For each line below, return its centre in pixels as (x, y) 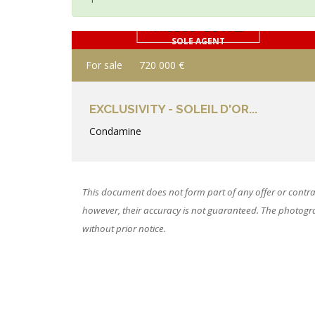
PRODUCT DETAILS (198, 28)
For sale (104, 65)
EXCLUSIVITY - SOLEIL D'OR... (173, 109)
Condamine (115, 131)
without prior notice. (124, 229)
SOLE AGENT (198, 41)
